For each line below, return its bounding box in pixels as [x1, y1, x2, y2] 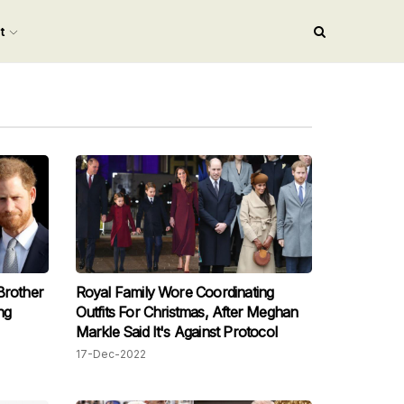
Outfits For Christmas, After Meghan [75, 303, 298, 322]
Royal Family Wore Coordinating [75, 283, 274, 302]
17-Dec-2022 [75, 347, 146, 362]
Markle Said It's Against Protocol [75, 323, 278, 342]
